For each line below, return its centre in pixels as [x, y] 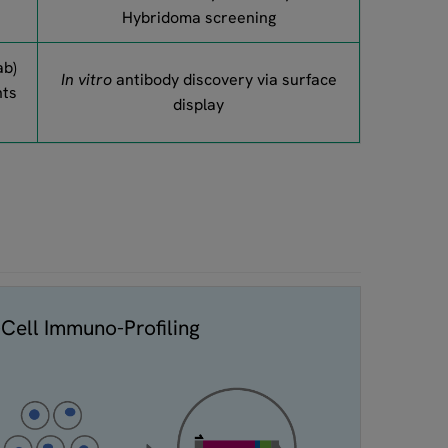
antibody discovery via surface [224, 79]
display [198, 104]
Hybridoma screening [198, 17]
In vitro [86, 79]
